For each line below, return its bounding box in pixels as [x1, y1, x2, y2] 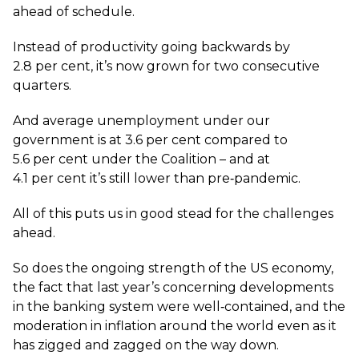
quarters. [13, 78, 71, 93]
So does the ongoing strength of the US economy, [13, 260, 333, 276]
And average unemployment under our [13, 113, 270, 128]
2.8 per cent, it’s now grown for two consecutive [13, 58, 320, 74]
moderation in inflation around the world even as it [13, 318, 337, 333]
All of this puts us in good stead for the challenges [13, 206, 333, 221]
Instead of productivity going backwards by [13, 39, 290, 54]
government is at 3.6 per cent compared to [13, 132, 288, 147]
